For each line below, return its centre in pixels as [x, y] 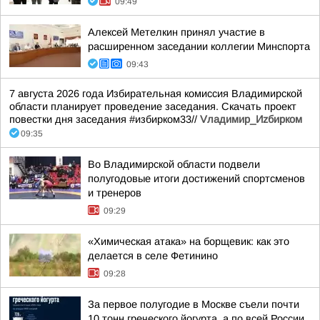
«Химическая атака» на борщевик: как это [189, 241]
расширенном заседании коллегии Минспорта [199, 46]
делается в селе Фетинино [153, 256]
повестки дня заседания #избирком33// [105, 119]
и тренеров [115, 193]
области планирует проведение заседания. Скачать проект [153, 106]
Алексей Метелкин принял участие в [176, 32]
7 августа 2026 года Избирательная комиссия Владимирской [156, 94]
